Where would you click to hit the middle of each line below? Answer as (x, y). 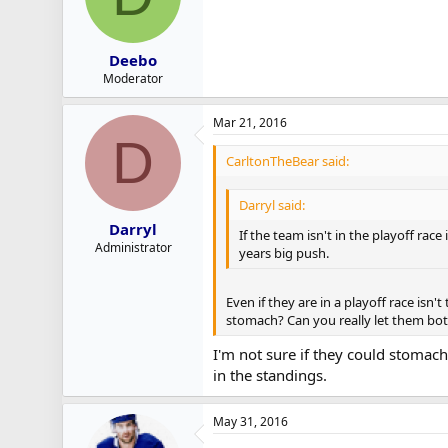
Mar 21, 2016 (250, 122)
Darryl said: (272, 204)
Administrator (133, 247)
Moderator (133, 78)
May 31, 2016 (250, 421)
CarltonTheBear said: (287, 161)
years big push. (284, 252)
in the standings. (272, 374)
